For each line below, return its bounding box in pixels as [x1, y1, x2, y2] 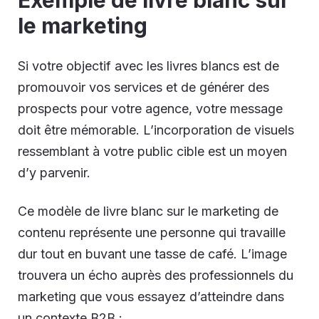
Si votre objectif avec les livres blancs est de [18, 58, 279, 74]
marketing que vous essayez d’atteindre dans [18, 289, 284, 305]
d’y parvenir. [18, 165, 90, 181]
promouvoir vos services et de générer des [18, 80, 269, 95]
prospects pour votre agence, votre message [18, 101, 283, 117]
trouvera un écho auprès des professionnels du [18, 268, 293, 283]
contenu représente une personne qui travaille [18, 225, 286, 241]
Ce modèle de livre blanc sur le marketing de [18, 204, 278, 219]
